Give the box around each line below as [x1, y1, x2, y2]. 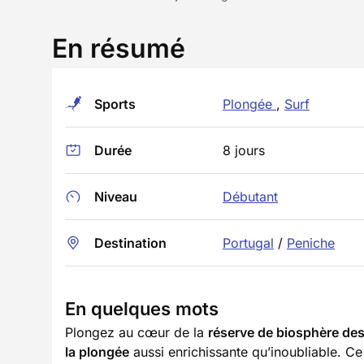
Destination [94, 235, 167, 251]
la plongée [65, 344, 129, 360]
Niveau [94, 188, 137, 205]
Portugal [223, 235, 274, 251]
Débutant [223, 188, 278, 205]
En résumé [52, 32, 185, 64]
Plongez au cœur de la [65, 324, 208, 340]
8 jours [223, 142, 265, 158]
